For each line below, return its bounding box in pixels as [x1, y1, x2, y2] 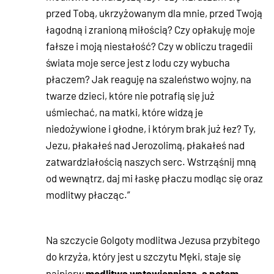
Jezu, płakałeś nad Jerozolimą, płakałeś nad [46, 138, 245, 152]
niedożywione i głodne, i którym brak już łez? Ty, [46, 122, 256, 136]
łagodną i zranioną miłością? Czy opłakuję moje [46, 23, 255, 37]
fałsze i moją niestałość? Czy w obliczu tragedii [46, 39, 253, 53]
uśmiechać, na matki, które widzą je [46, 105, 203, 119]
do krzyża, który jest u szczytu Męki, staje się [46, 250, 241, 264]
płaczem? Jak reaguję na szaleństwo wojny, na [46, 72, 251, 86]
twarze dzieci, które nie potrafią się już [46, 89, 215, 103]
